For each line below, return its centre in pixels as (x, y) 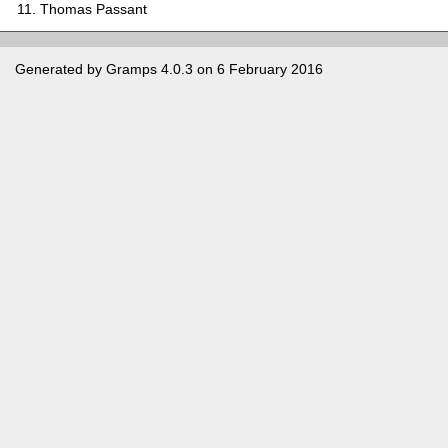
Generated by (60, 68)
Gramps (131, 68)
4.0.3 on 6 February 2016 (240, 68)
